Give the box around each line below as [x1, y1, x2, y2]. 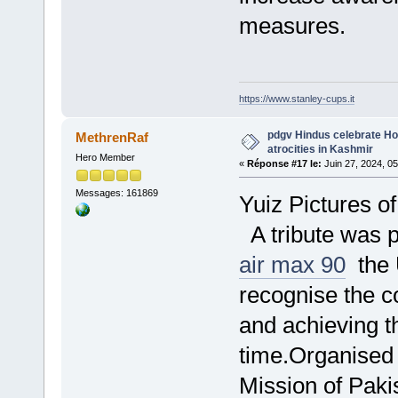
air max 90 [238, 251, 346, 278]
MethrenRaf [76, 130, 149, 145]
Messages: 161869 [75, 187, 158, 199]
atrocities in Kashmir [267, 143, 373, 156]
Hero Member [75, 151, 135, 163]
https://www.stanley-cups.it [238, 93, 354, 105]
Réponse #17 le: [246, 158, 322, 170]
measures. [238, 12, 346, 39]
